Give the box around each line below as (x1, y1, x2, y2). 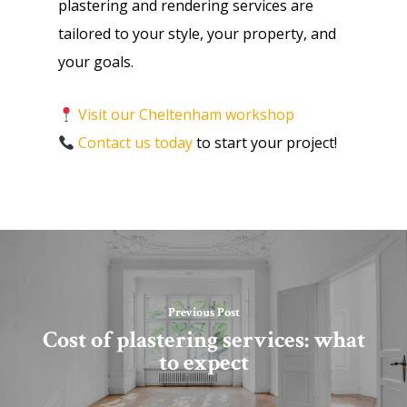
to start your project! (193, 133, 338, 153)
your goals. (58, 52, 134, 72)
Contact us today (78, 133, 194, 153)
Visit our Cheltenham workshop (78, 104, 295, 124)
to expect (158, 348, 249, 378)
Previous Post (167, 304, 240, 321)
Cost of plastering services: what (42, 325, 365, 355)
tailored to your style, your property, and (58, 24, 336, 44)
